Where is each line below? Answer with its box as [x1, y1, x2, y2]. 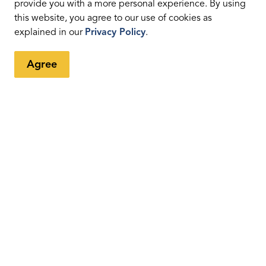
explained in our [14, 26, 85, 38]
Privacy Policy [85, 26, 145, 38]
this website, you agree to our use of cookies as [14, 12, 212, 24]
